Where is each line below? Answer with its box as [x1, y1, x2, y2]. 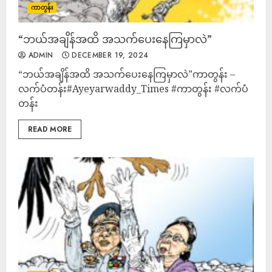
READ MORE [28, 124, 72, 135]
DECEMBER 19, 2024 [69, 50, 149, 61]
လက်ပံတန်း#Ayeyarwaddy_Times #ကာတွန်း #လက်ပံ [18, 82, 248, 95]
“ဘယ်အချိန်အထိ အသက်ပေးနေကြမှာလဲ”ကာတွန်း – [18, 67, 235, 81]
